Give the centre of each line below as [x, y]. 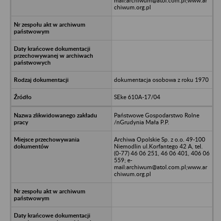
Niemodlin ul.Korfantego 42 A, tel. [158, 146]
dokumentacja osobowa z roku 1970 [161, 79]
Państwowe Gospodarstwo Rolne [156, 115]
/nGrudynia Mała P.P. [141, 122]
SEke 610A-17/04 [137, 97]
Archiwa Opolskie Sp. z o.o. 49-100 [159, 139]
